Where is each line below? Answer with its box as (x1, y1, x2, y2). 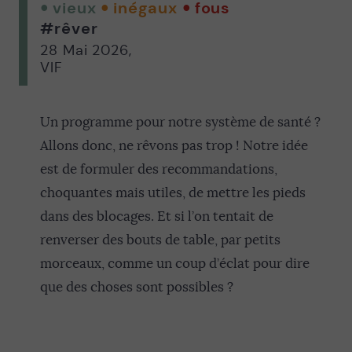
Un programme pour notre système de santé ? (40, 113, 321, 130)
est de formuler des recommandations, (40, 160, 277, 178)
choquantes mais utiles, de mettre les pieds (40, 184, 306, 201)
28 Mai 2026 (40, 41, 129, 59)
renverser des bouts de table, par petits (40, 231, 280, 248)
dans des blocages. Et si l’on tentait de (40, 207, 273, 225)
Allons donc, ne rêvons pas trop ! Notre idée (40, 137, 308, 154)
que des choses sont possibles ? (40, 278, 233, 295)
